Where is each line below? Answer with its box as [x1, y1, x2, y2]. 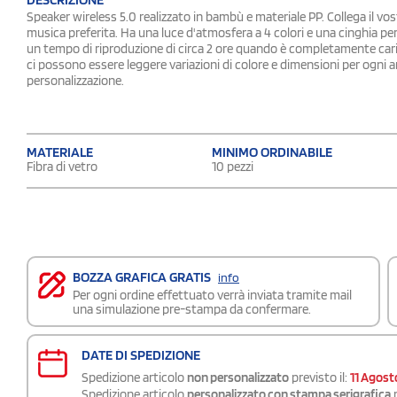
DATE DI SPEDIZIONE [82, 346, 200, 363]
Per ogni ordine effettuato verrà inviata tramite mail [73, 286, 352, 303]
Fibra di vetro [27, 158, 97, 175]
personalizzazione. [27, 72, 124, 89]
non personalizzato [187, 369, 289, 385]
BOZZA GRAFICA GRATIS [73, 268, 214, 285]
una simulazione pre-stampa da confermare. [73, 300, 311, 317]
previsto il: [289, 369, 350, 385]
